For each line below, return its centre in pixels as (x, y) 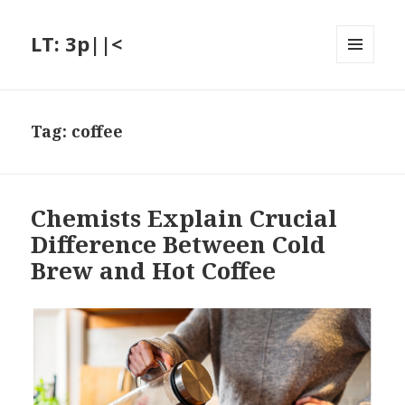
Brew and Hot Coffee (154, 271)
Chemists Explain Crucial (184, 218)
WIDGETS (363, 101)
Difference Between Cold (179, 245)
